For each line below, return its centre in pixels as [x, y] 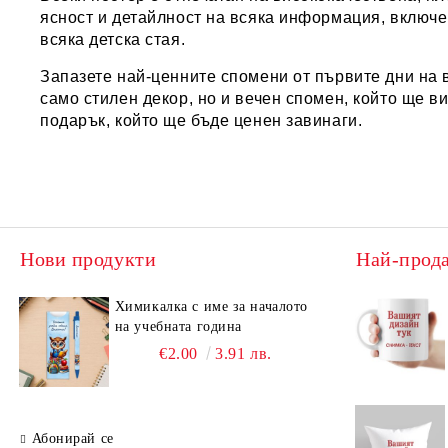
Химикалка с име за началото [211, 306]
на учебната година [178, 326]
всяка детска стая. [113, 39]
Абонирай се [72, 438]
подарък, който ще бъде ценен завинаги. [201, 120]
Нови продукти [88, 259]
